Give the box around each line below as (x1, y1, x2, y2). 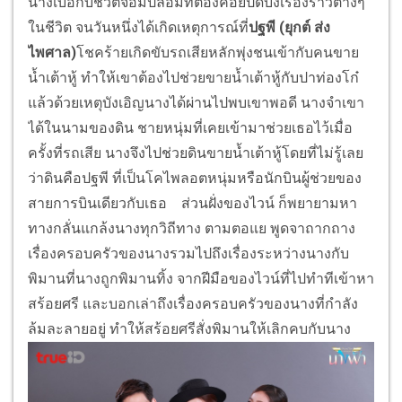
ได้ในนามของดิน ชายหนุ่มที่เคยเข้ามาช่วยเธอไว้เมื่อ (28, 119, 353, 137)
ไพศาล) (28, 44, 76, 62)
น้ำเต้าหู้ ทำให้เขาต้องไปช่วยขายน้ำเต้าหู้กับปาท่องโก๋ (28, 69, 359, 87)
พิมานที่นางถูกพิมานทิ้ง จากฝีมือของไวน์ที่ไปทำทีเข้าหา (28, 270, 374, 288)
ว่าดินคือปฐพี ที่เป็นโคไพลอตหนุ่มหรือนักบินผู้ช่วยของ (28, 170, 362, 188)
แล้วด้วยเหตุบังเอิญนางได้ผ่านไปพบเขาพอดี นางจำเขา (28, 94, 364, 112)
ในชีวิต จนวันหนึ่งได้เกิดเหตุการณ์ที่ (28, 19, 249, 37)
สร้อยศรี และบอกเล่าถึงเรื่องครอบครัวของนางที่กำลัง (28, 295, 358, 313)
